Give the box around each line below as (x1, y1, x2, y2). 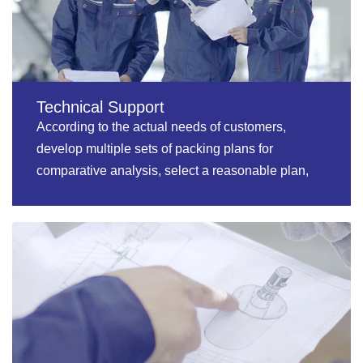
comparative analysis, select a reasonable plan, (36, 163, 309, 177)
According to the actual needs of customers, (36, 119, 286, 134)
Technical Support (36, 97, 164, 116)
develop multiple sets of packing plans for (36, 141, 273, 156)
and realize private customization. (36, 185, 228, 199)
